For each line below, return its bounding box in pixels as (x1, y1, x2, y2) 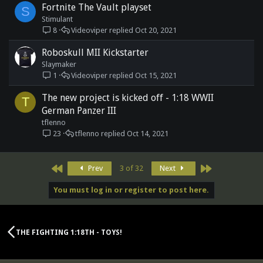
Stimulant (42, 15, 73, 23)
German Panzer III (42, 105, 116, 116)
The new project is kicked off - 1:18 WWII (42, 92, 214, 103)
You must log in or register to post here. (53, 186, 209, 194)
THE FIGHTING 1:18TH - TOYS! (16, 228, 123, 237)
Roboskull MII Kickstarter (42, 47, 149, 58)
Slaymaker (42, 60, 76, 69)
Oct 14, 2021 (127, 129, 169, 138)
